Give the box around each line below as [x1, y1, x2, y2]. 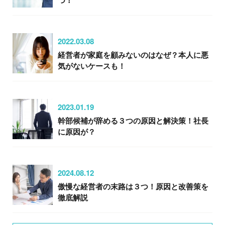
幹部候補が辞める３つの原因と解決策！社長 [58, 115, 208, 126]
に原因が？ [58, 126, 95, 137]
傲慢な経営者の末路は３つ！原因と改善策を [58, 180, 208, 192]
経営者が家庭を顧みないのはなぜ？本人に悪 [58, 49, 208, 60]
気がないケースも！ [58, 60, 126, 71]
